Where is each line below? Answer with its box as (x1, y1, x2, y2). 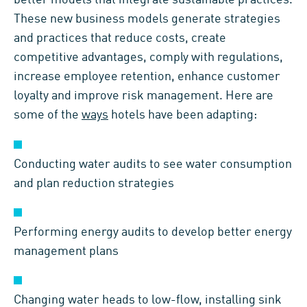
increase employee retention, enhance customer (14, 71, 280, 84)
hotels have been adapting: (108, 109, 257, 122)
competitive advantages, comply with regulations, (14, 51, 283, 64)
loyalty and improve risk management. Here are (14, 90, 273, 103)
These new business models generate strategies (14, 13, 280, 26)
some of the (14, 109, 82, 122)
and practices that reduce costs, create (14, 32, 226, 45)
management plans (14, 245, 119, 258)
